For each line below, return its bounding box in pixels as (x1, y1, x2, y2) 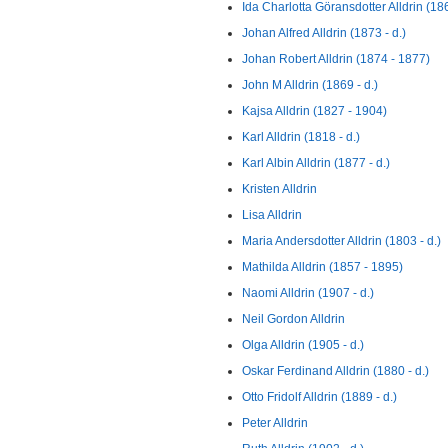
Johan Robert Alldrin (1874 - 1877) (242, 52, 430, 66)
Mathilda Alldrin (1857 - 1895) (242, 260, 403, 274)
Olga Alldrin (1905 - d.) (242, 338, 364, 352)
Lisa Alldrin (242, 208, 302, 222)
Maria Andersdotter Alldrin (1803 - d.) (242, 234, 441, 248)
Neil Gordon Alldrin (242, 312, 345, 326)
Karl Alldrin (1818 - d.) (242, 130, 360, 144)
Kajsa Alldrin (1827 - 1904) (242, 104, 387, 118)
